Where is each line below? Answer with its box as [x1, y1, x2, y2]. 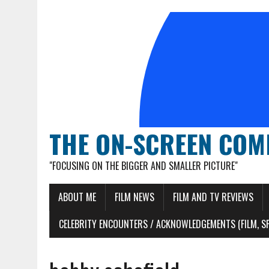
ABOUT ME [58, 190, 96, 204]
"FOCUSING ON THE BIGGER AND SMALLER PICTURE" [49, 159, 238, 173]
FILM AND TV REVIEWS [173, 190, 253, 204]
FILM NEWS [115, 190, 154, 204]
